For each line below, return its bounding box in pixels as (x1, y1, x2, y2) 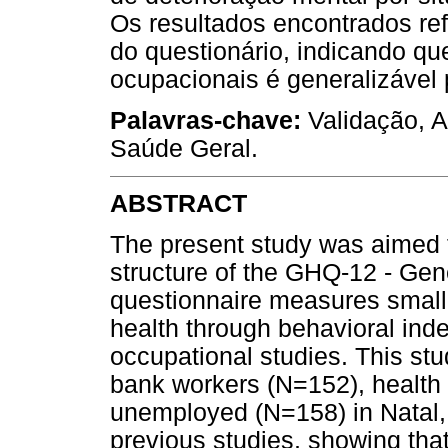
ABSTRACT (110, 190, 247, 218)
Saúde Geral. (110, 134, 258, 162)
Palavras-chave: (110, 106, 301, 134)
